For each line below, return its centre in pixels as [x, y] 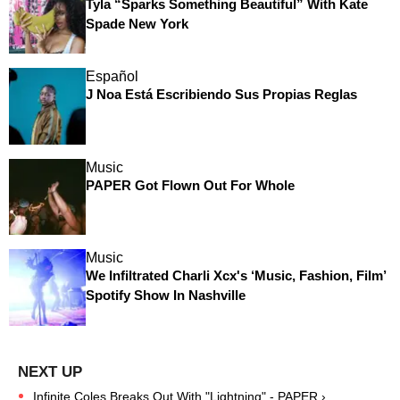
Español [112, 77]
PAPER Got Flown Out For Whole [190, 185]
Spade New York [137, 23]
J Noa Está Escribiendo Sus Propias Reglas [221, 95]
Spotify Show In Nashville [165, 296]
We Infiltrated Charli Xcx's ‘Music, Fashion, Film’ [235, 276]
